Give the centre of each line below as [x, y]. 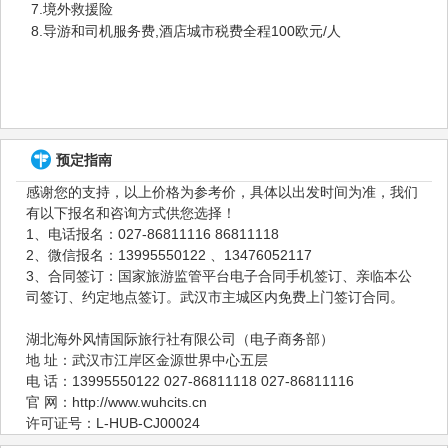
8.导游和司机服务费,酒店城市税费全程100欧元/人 [186, 30]
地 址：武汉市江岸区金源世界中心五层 [147, 359]
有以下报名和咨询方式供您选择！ [131, 212]
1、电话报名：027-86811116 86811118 [152, 233]
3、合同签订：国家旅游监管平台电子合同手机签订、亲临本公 [219, 275]
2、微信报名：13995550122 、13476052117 [261, 254]
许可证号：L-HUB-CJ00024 [113, 422]
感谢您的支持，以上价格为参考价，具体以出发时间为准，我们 [222, 191]
